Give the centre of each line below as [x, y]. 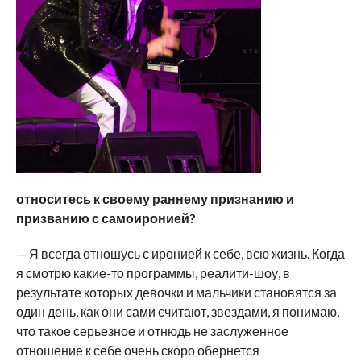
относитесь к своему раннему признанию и [155, 198]
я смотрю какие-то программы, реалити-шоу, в [153, 272]
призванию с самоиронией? [106, 218]
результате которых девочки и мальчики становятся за [176, 292]
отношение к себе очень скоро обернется [137, 350]
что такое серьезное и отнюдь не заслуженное [152, 330]
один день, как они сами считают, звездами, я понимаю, [177, 311]
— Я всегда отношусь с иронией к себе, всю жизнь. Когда [180, 253]
